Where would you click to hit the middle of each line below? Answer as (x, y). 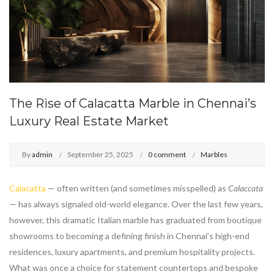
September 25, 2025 (100, 155)
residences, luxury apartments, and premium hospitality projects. (132, 252)
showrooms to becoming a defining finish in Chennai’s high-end (129, 236)
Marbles (214, 155)
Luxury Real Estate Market (89, 121)
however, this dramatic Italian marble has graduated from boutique (135, 220)
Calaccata (246, 188)
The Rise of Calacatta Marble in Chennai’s (133, 104)
